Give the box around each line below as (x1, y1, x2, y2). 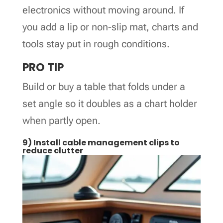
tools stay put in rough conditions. (22, 37, 170, 50)
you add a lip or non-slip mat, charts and (22, 20, 198, 33)
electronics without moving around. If (22, 3, 184, 16)
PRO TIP (22, 59, 64, 75)
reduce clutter (22, 144, 83, 156)
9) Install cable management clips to (22, 136, 180, 148)
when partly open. (22, 114, 101, 126)
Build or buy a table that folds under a (22, 80, 185, 93)
